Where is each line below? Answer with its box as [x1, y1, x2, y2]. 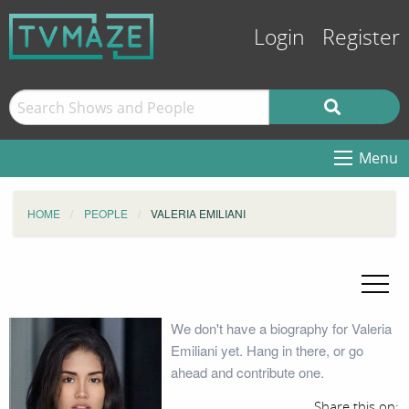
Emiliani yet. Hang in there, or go [170, 341, 363, 360]
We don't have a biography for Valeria [170, 319, 392, 338]
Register [322, 26, 400, 50]
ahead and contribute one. [170, 362, 324, 382]
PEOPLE [83, 205, 128, 221]
